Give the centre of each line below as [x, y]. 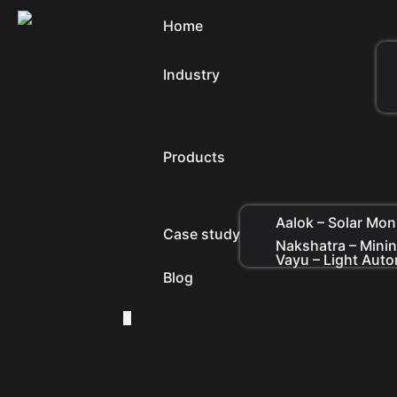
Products [194, 157]
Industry [191, 75]
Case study [202, 234]
